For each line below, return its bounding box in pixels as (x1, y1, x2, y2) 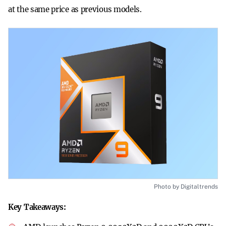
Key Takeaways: (8, 202, 66, 212)
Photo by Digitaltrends (154, 183, 218, 191)
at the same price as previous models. (8, 5, 142, 14)
